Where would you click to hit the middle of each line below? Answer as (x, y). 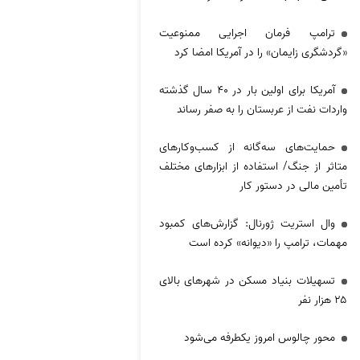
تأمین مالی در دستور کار (293, 186)
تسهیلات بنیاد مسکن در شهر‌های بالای (247, 280)
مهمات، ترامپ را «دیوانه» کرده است (268, 243)
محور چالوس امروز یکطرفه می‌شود (259, 337)
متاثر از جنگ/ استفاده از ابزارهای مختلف (253, 166)
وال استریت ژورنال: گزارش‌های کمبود (247, 223)
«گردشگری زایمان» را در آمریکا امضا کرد (260, 52)
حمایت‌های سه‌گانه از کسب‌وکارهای (247, 147)
